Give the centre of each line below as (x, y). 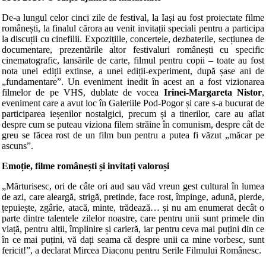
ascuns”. (18, 145)
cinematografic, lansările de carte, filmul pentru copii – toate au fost (133, 60)
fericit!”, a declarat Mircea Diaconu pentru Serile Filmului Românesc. (132, 250)
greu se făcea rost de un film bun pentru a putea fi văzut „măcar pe (133, 135)
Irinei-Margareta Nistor (213, 92)
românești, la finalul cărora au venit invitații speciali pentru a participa (133, 28)
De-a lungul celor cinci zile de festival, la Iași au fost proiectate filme (133, 17)
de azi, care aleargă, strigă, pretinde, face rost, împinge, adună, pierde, (133, 197)
